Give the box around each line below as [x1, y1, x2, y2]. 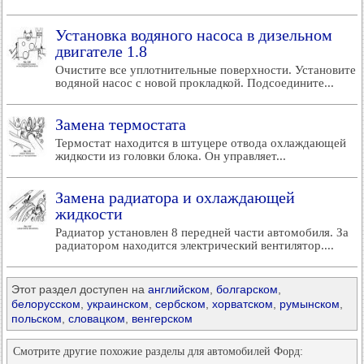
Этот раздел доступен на [11, 283, 148, 296]
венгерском [132, 312, 193, 325]
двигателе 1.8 [55, 42, 147, 60]
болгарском [216, 283, 278, 296]
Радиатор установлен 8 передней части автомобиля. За [55, 226, 349, 239]
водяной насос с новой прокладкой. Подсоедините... [55, 76, 334, 89]
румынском [279, 297, 340, 310]
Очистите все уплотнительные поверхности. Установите [55, 63, 356, 76]
